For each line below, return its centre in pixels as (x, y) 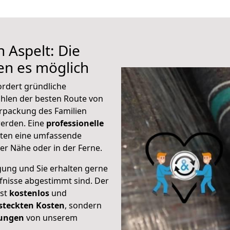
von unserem (51, 218)
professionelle (75, 123)
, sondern (83, 205)
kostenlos (29, 193)
